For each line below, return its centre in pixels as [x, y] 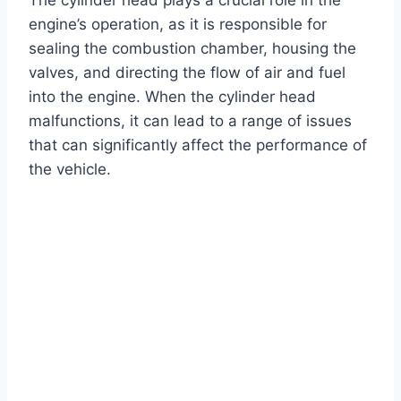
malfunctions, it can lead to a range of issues [190, 120]
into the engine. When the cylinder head [172, 96]
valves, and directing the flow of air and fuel [187, 72]
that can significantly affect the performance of [198, 145]
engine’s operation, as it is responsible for [178, 24]
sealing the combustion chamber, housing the [192, 48]
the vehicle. [70, 169]
